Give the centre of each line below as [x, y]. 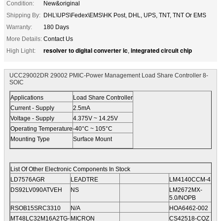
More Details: [24, 39]
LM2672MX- [186, 190]
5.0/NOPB [183, 198]
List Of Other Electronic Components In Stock [70, 169]
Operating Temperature [41, 129]
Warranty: [19, 27]
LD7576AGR [28, 179]
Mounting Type [30, 139]
